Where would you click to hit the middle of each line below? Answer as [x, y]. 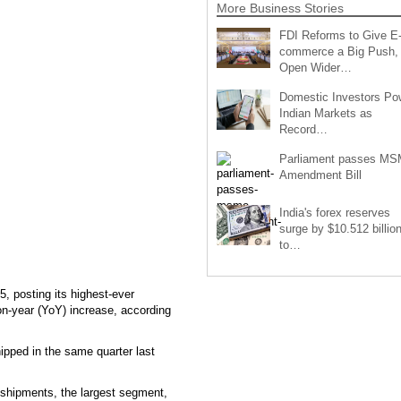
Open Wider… [315, 67]
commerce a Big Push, [338, 51]
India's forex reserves [334, 212]
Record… [303, 129]
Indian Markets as [325, 113]
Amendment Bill [320, 175]
